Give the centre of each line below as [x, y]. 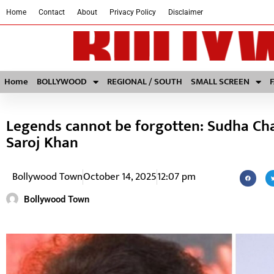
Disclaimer [186, 12]
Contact [52, 12]
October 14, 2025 [120, 177]
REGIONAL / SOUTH [145, 82]
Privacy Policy [133, 12]
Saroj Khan [42, 143]
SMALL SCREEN [220, 82]
